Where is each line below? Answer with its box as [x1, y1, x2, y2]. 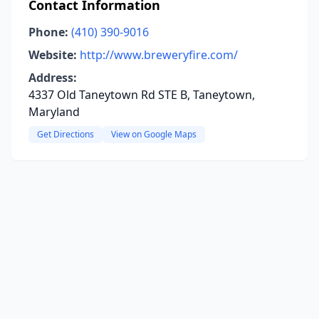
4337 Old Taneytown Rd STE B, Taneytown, [28, 87, 255, 103]
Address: [28, 70, 77, 85]
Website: [28, 47, 77, 63]
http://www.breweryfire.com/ [80, 47, 238, 63]
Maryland [28, 104, 80, 120]
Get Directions [37, 128, 94, 140]
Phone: [28, 24, 68, 40]
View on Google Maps [111, 128, 197, 140]
